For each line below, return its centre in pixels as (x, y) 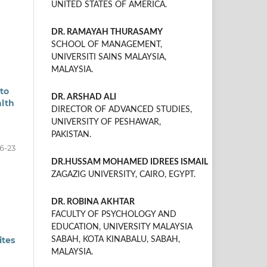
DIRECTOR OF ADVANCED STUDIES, (122, 109)
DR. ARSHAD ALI (84, 97)
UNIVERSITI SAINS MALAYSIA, (109, 57)
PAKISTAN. (71, 134)
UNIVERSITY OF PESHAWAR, (106, 122)
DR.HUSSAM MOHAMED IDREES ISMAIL (130, 162)
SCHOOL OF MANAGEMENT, (107, 44)
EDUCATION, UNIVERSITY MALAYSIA (122, 227)
